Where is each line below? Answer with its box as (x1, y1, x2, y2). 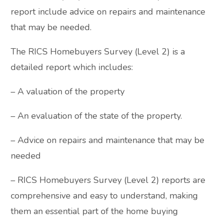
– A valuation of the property (11, 86, 125, 98)
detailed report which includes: (11, 61, 133, 73)
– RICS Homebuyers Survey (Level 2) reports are (11, 174, 206, 186)
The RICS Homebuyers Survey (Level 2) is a (11, 46, 185, 58)
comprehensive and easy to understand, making (11, 190, 199, 202)
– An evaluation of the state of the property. (11, 110, 182, 122)
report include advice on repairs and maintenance (11, 6, 206, 18)
